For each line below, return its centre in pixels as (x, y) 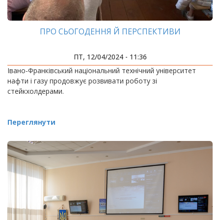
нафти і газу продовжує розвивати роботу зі (82, 81)
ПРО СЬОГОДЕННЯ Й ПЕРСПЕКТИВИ (110, 31)
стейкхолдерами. (36, 91)
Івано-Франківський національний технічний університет (102, 70)
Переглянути (31, 122)
